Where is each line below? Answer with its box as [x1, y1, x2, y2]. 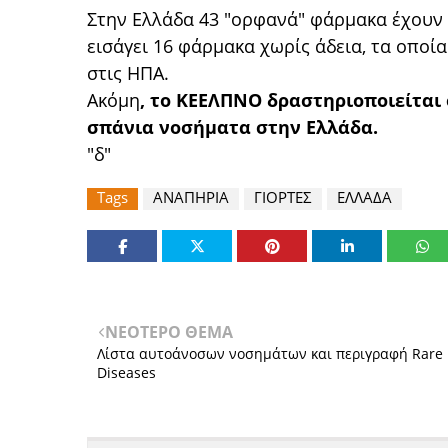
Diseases [97, 362, 156, 382]
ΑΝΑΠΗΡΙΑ [153, 187, 229, 207]
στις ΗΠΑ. [87, 61, 169, 85]
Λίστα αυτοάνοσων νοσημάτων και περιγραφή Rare [97, 343, 443, 363]
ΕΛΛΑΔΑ [337, 187, 392, 207]
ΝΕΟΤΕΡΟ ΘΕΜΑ [105, 320, 233, 343]
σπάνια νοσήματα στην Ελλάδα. [87, 115, 378, 139]
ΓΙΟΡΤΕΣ [254, 187, 312, 207]
